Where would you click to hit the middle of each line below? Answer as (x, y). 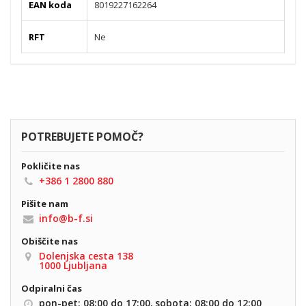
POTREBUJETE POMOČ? (82, 136)
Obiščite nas (50, 241)
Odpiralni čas (52, 288)
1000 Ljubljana (73, 265)
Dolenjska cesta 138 (86, 255)
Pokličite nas (51, 166)
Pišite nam (45, 203)
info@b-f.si (66, 218)
